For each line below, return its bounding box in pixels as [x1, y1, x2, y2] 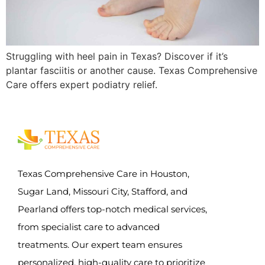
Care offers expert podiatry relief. [6, 78, 157, 91]
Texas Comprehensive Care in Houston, [18, 167, 189, 179]
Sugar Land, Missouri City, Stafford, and [18, 185, 188, 197]
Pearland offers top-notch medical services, [18, 203, 207, 215]
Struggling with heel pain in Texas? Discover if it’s [6, 50, 228, 62]
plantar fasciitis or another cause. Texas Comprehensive [6, 64, 257, 76]
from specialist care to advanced [18, 221, 160, 232]
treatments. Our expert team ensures [18, 238, 182, 250]
